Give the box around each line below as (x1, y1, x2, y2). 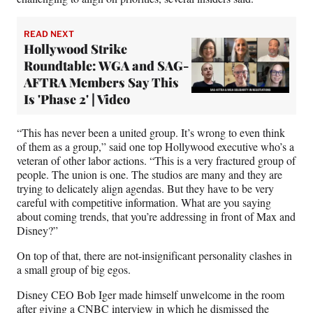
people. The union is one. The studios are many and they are (17, 166, 282, 182)
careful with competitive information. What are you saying (17, 194, 271, 210)
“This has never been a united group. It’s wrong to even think (17, 124, 285, 140)
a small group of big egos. (17, 261, 134, 277)
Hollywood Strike (24, 40, 127, 57)
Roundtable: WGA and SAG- (24, 57, 189, 74)
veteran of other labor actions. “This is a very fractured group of (17, 152, 296, 168)
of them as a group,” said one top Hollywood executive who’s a (17, 138, 294, 154)
